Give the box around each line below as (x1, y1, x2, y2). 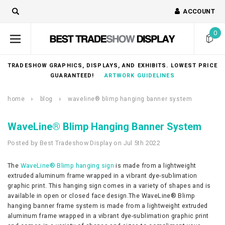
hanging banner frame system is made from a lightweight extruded (8, 202, 208, 209)
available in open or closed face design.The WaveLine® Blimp (8, 192, 195, 199)
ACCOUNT (183, 7, 215, 15)
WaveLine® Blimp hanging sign (20, 162, 115, 169)
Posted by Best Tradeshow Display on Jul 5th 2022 (8, 139, 161, 147)
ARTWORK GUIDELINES (104, 72, 175, 79)
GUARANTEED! (50, 72, 104, 79)
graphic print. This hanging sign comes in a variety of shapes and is (8, 182, 211, 189)
